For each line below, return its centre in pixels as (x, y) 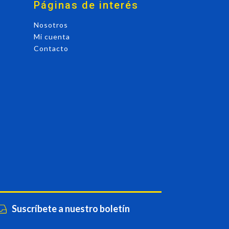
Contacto (51, 49)
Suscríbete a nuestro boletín (71, 209)
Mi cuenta (52, 37)
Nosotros (51, 25)
